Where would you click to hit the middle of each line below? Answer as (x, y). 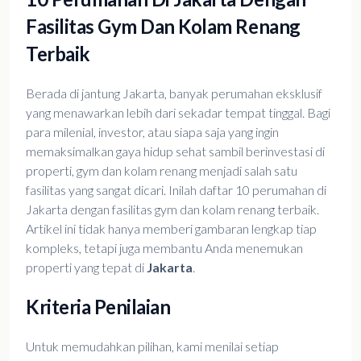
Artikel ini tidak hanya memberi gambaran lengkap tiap (171, 228)
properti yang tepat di (86, 267)
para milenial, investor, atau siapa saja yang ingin (152, 132)
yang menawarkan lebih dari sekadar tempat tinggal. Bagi (178, 112)
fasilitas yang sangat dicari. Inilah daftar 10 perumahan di (176, 190)
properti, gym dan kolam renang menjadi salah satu (162, 170)
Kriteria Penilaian (98, 307)
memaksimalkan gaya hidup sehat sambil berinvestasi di (175, 151)
